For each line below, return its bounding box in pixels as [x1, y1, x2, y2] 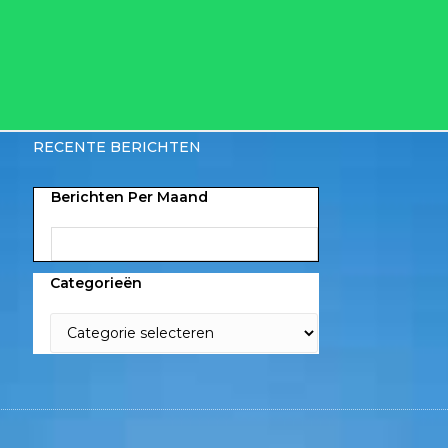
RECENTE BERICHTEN [33, 138, 202, 156]
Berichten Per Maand [51, 188, 209, 206]
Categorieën [50, 273, 143, 292]
